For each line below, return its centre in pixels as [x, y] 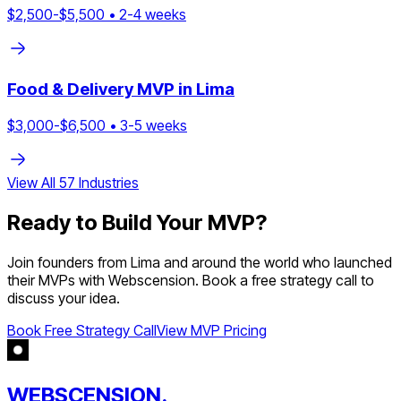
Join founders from [69, 262]
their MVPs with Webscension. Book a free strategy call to [191, 280]
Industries [107, 183]
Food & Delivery [70, 90]
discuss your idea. [64, 298]
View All [33, 183]
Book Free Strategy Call [82, 330]
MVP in [165, 90]
